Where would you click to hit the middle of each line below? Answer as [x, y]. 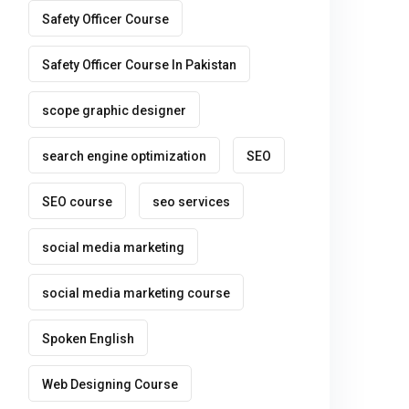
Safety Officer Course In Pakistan [139, 65]
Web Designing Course [110, 384]
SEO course [77, 202]
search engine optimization [124, 156]
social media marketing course [136, 293]
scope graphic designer [114, 110]
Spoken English [88, 339]
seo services [191, 202]
